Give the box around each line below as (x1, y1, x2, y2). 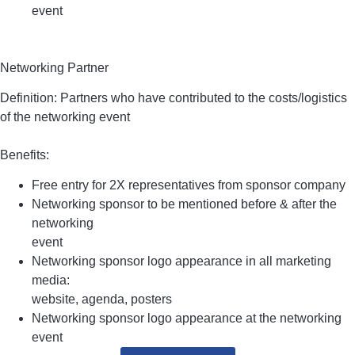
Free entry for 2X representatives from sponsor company (32, 178, 345, 193)
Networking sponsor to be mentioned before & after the (32, 197, 337, 212)
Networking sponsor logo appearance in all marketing (32, 254, 331, 269)
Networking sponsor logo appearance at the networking (32, 311, 342, 326)
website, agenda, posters (32, 292, 172, 307)
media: (32, 273, 70, 288)
